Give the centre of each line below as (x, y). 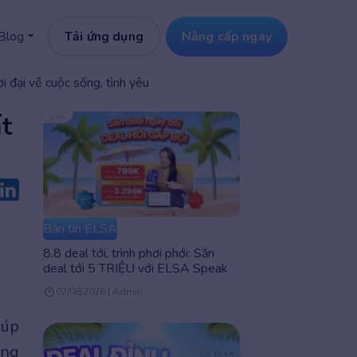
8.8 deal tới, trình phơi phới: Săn (128, 254)
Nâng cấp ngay (226, 37)
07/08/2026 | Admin (99, 292)
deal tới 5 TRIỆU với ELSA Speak (135, 269)
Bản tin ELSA (80, 229)
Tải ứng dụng (104, 37)
